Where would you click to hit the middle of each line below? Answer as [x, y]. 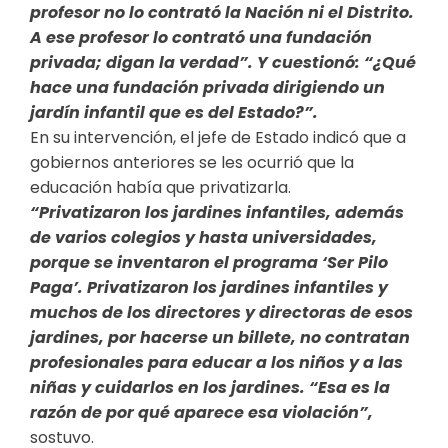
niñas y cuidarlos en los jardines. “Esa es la [210, 388]
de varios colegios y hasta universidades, [203, 238]
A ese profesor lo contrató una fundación [201, 38]
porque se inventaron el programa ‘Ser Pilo [209, 263]
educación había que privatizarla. [160, 188]
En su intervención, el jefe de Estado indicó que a [218, 138]
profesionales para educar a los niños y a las [216, 363]
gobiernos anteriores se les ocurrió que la [192, 163]
